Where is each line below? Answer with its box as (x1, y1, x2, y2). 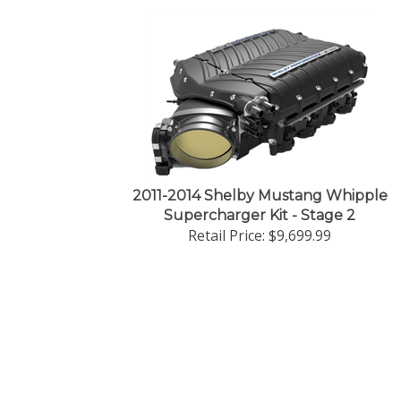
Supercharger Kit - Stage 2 (164, 207, 355, 224)
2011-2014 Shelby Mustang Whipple (132, 187, 388, 204)
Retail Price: (188, 226, 265, 245)
